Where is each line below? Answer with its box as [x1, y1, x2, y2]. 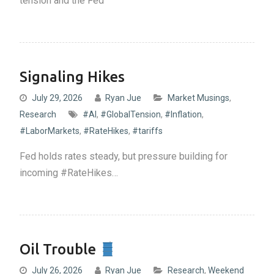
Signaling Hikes [19, 68, 125, 86]
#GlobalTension [100, 109, 161, 120]
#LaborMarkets [19, 126, 80, 136]
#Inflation [164, 109, 202, 120]
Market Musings [167, 93, 229, 103]
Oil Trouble [19, 241, 100, 258]
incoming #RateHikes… [19, 167, 118, 179]
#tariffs [131, 126, 163, 136]
